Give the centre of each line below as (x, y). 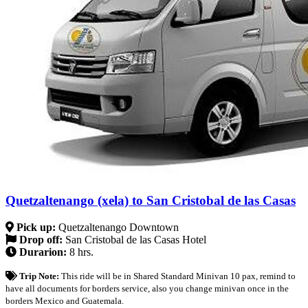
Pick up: (36, 227)
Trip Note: (40, 276)
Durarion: (43, 252)
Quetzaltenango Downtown (119, 227)
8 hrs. (81, 252)
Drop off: (41, 239)
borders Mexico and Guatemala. (65, 300)
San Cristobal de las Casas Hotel (136, 239)
